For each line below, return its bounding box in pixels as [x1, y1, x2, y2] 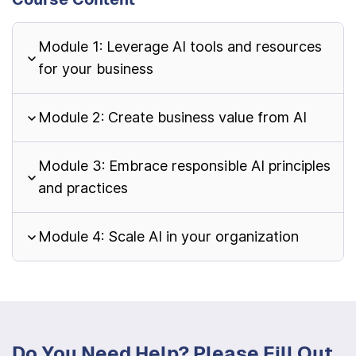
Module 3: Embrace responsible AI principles [38, 157, 331, 174]
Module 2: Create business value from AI [38, 109, 307, 126]
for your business [38, 60, 153, 77]
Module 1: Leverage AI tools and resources [38, 38, 322, 55]
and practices [38, 180, 128, 196]
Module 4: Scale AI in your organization [38, 228, 299, 245]
